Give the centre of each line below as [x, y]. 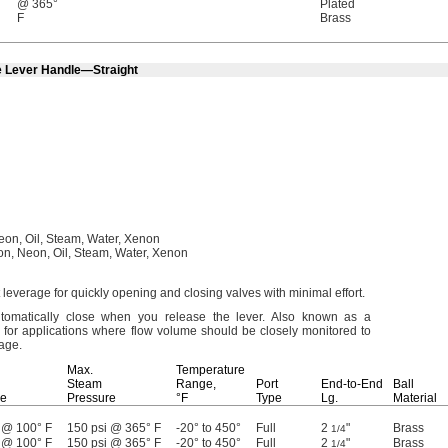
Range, [196, 384]
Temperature [210, 370]
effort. [350, 293]
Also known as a [318, 317]
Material [415, 398]
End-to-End [352, 384]
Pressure [91, 398]
